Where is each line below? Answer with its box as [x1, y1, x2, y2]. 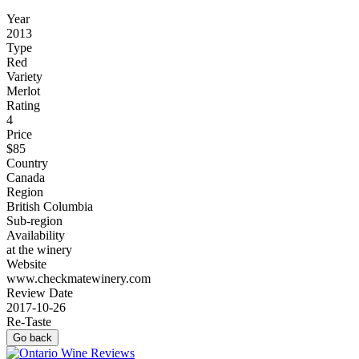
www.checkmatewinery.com [6, 272, 151, 286]
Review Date [6, 286, 73, 301]
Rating [6, 99, 40, 113]
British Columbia [6, 200, 93, 214]
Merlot [6, 84, 40, 99]
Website [6, 257, 46, 272]
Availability [6, 228, 65, 243]
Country [6, 156, 48, 171]
